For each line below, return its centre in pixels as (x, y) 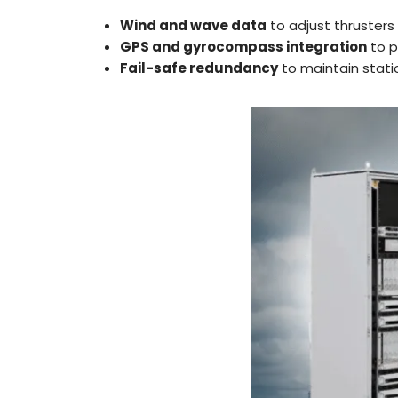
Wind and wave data (194, 25)
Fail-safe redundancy (199, 68)
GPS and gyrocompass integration (244, 46)
